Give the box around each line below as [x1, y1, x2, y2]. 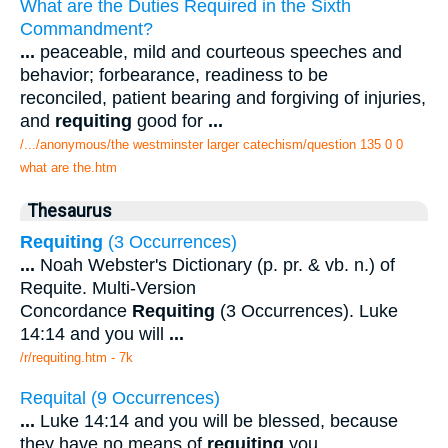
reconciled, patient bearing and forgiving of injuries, [20, 87, 426, 108]
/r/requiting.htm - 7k [20, 349, 133, 365]
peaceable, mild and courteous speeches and [35, 41, 402, 62]
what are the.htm [20, 159, 117, 175]
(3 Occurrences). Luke [215, 300, 398, 321]
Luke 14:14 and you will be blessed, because [35, 410, 398, 431]
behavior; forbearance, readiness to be [20, 64, 328, 85]
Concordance [20, 300, 132, 321]
